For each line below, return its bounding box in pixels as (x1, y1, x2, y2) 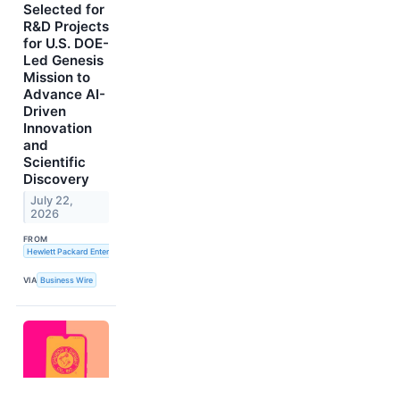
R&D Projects (23, 17, 109, 35)
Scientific (23, 153, 86, 171)
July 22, (30, 193, 74, 207)
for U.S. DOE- (23, 34, 109, 52)
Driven (23, 102, 66, 120)
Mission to (23, 68, 90, 86)
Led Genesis (23, 51, 104, 69)
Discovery (23, 170, 89, 187)
